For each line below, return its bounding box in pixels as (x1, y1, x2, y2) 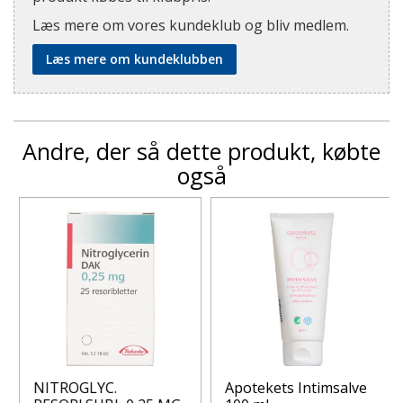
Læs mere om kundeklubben (46, 50, 223, 67)
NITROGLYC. (26, 377, 111, 398)
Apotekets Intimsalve (219, 377, 362, 398)
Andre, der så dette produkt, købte (22, 136, 381, 166)
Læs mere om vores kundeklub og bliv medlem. (32, 15, 349, 35)
